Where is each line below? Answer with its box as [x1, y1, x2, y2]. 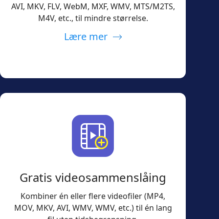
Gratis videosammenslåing [20, 169, 166, 185]
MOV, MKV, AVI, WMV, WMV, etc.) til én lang [14, 202, 172, 213]
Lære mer [64, 29, 108, 43]
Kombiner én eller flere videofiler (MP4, [21, 190, 165, 201]
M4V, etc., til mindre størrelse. [38, 12, 148, 23]
